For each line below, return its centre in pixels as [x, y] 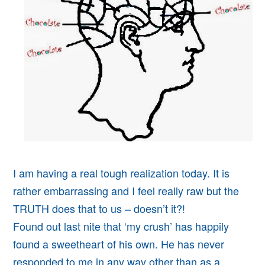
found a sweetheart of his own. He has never [119, 243]
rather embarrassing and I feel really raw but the [126, 190]
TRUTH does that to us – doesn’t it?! [99, 208]
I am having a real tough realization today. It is [122, 172]
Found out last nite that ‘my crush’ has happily [121, 226]
